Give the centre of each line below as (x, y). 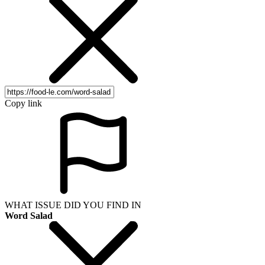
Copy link (23, 104)
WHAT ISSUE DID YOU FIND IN (73, 205)
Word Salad (29, 216)
